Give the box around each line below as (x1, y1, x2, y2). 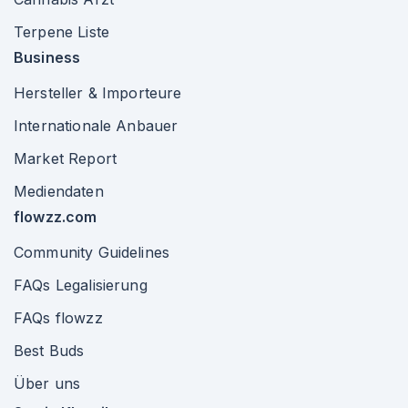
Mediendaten (14, 182, 104, 200)
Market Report (14, 149, 117, 168)
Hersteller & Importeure (14, 84, 182, 102)
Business (14, 48, 81, 66)
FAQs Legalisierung (14, 276, 148, 294)
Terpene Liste (14, 23, 109, 41)
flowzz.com (14, 208, 97, 226)
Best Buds (14, 342, 85, 360)
